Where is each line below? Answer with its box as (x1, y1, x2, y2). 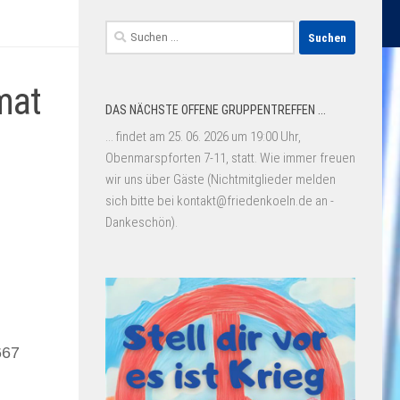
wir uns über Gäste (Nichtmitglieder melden (105, 171, 336, 188)
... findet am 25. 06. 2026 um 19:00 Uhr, (105, 129, 301, 146)
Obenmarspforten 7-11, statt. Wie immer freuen (105, 150, 355, 167)
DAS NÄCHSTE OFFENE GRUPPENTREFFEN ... (105, 103, 326, 118)
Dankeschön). (105, 214, 178, 231)
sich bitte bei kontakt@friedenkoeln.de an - (105, 193, 334, 210)
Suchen (104, 22, 146, 39)
